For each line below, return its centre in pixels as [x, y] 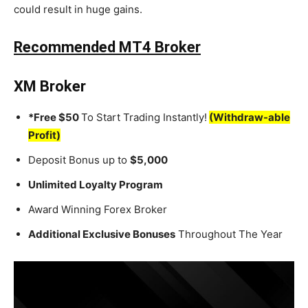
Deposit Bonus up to [79, 160]
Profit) [44, 135]
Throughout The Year [229, 234]
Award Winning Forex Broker [98, 210]
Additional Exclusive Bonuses [102, 234]
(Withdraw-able [250, 118]
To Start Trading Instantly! [144, 118]
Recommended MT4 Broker [107, 47]
